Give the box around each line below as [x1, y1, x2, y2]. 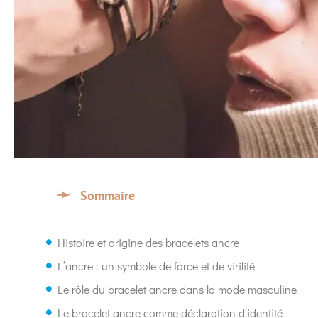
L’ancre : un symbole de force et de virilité [57, 258, 255, 273]
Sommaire [77, 187, 135, 204]
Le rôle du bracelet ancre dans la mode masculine [57, 281, 297, 297]
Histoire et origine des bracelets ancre [57, 234, 239, 250]
